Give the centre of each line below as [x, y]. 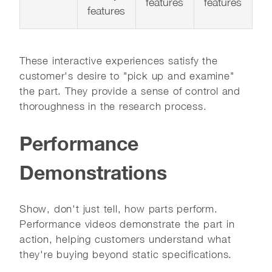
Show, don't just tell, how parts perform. [119, 209]
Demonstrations [93, 172]
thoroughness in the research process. [113, 106]
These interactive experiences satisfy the [119, 60]
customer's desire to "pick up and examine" [127, 76]
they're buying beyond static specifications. [126, 254]
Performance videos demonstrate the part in [127, 224]
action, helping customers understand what [125, 239]
